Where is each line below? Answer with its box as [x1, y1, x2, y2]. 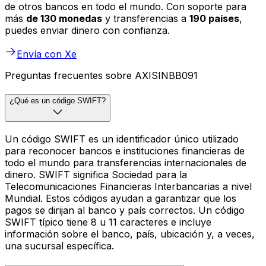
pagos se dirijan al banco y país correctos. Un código [5, 204, 245, 216]
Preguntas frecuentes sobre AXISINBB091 [5, 69, 198, 82]
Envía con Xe [17, 48, 77, 61]
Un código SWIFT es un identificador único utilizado [5, 132, 239, 145]
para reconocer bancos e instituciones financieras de [5, 144, 245, 157]
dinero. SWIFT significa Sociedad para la [5, 168, 187, 180]
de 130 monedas [26, 12, 102, 25]
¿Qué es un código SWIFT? [9, 96, 106, 106]
